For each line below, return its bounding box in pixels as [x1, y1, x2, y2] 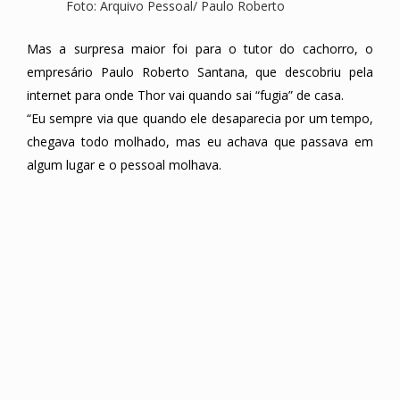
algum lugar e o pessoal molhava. [27, 156, 221, 174]
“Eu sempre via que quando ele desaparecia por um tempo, [27, 110, 373, 128]
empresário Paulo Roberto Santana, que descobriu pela [27, 63, 373, 81]
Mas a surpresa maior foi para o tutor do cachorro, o [27, 40, 373, 58]
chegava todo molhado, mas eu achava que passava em [27, 133, 373, 151]
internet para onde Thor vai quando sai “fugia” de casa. [27, 87, 344, 104]
